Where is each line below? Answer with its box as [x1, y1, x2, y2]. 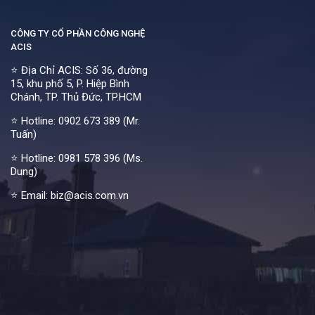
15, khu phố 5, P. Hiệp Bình [11, 77, 129, 90]
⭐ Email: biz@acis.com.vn [11, 188, 129, 202]
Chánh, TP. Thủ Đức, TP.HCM [11, 90, 141, 103]
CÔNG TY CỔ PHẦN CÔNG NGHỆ [11, 27, 145, 39]
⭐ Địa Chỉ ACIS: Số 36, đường [11, 63, 148, 77]
